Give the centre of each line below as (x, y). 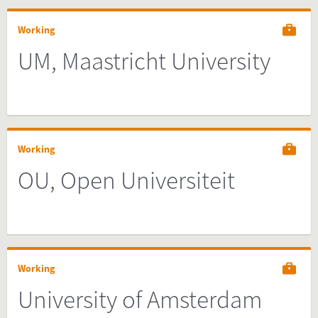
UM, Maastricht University (144, 61)
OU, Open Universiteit (126, 180)
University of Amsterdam (140, 300)
